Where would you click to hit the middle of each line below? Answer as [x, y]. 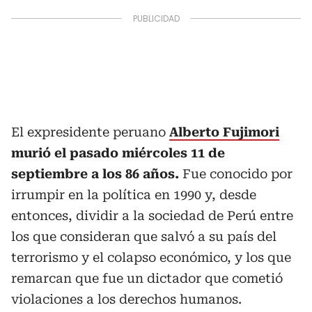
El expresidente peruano [90, 132]
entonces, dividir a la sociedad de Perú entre [152, 215]
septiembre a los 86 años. [97, 173]
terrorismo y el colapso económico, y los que [151, 257]
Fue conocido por [237, 173]
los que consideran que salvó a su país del [144, 236]
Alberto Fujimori [224, 132]
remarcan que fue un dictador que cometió [147, 278]
